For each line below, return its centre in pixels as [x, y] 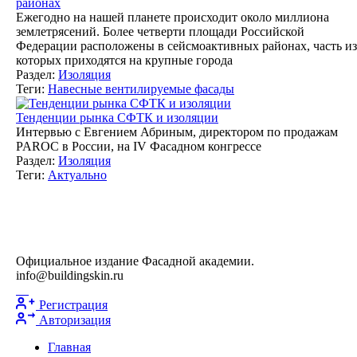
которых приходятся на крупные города [124, 60]
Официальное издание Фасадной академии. [135, 261]
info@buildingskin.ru [70, 275]
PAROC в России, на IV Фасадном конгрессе [139, 146]
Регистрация [73, 304]
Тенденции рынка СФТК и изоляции [117, 117]
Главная [69, 347]
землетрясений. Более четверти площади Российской [160, 31]
